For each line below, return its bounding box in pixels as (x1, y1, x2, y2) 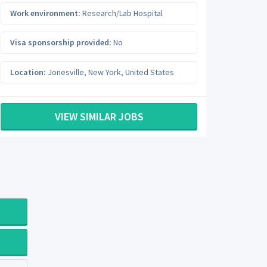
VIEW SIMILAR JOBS (54, 110, 144, 123)
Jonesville (48, 66, 84, 77)
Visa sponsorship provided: (10, 37, 111, 48)
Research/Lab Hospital (80, 7, 163, 18)
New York (88, 66, 121, 77)
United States (125, 66, 174, 77)
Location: (10, 66, 46, 77)
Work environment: (10, 7, 80, 18)
